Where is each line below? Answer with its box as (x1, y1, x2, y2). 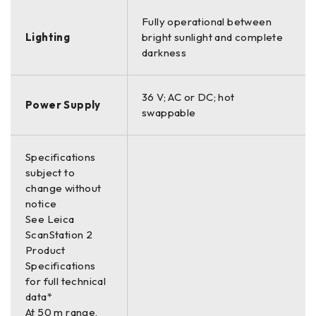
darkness (142, 45, 187, 59)
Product (25, 243, 66, 257)
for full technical (25, 274, 107, 288)
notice (25, 196, 57, 210)
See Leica (25, 212, 75, 226)
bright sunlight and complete (142, 30, 284, 44)
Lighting (25, 30, 71, 44)
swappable (142, 105, 196, 119)
